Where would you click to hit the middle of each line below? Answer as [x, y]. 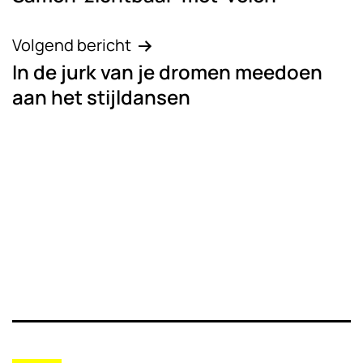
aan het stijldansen [101, 97]
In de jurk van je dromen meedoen [167, 72]
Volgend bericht [72, 45]
